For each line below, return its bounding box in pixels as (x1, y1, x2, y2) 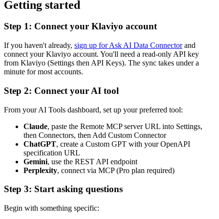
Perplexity (23, 166, 57, 175)
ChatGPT (23, 139, 56, 148)
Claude (23, 122, 47, 131)
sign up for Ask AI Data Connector (74, 41, 182, 50)
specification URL (23, 148, 80, 157)
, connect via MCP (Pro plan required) (57, 166, 175, 175)
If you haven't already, (4, 41, 74, 50)
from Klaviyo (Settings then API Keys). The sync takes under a (4, 59, 199, 67)
